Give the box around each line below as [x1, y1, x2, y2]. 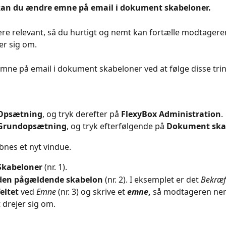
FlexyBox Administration [121, 108, 221, 120]
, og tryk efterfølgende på [67, 121, 166, 132]
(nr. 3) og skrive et [56, 186, 127, 198]
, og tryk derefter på [42, 108, 121, 120]
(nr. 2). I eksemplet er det [103, 174, 201, 185]
